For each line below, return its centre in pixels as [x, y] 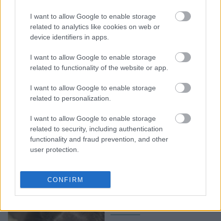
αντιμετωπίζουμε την [151, 179]
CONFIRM [65, 180]
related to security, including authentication [96, 129]
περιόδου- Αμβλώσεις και [161, 27]
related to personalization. [71, 98]
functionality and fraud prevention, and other [99, 139]
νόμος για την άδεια [149, 15]
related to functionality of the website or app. [99, 67]
